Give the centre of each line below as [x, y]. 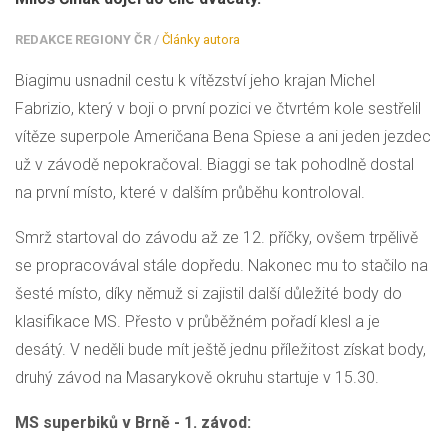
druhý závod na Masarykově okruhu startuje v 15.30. [197, 378]
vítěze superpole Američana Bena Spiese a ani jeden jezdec [223, 137]
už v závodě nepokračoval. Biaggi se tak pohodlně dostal [214, 165]
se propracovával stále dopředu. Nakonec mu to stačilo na [221, 266]
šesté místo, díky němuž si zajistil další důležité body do [208, 294]
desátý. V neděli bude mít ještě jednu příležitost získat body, [220, 350]
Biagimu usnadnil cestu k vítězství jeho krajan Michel [195, 81]
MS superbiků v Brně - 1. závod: [133, 423]
